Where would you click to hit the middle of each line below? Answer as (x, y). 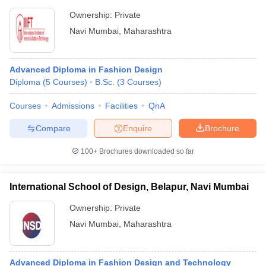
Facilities (121, 106)
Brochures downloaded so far (146, 151)
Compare (53, 128)
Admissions (73, 106)
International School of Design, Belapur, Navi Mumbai (129, 187)
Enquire (137, 128)
